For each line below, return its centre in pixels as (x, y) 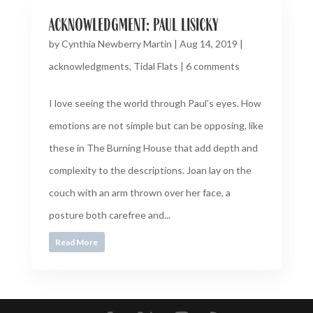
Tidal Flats (155, 66)
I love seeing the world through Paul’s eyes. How (155, 103)
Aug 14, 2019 (208, 44)
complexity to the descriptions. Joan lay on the (150, 170)
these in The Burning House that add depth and (153, 148)
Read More (77, 242)
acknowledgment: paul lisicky (133, 24)
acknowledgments (89, 66)
